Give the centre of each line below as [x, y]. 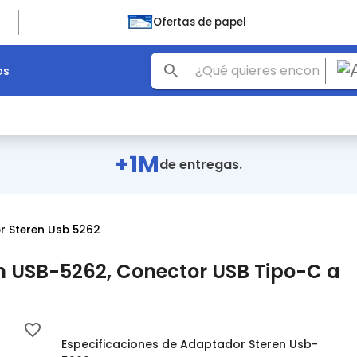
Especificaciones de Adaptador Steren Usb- [189, 344]
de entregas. [201, 165]
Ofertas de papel [199, 22]
